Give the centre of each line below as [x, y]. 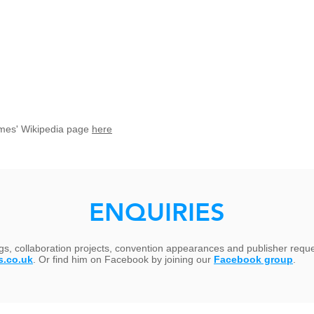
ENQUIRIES [157, 212]
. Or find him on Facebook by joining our [123, 259]
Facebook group [253, 259]
